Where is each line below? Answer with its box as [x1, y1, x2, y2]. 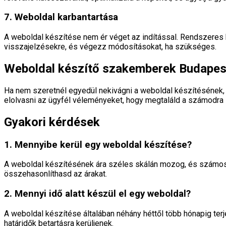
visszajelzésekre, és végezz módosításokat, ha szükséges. [4, 42, 216, 52]
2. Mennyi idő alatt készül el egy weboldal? [4, 188, 191, 200]
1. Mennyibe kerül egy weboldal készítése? [4, 139, 192, 150]
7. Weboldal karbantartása [4, 12, 118, 23]
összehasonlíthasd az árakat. [4, 169, 107, 179]
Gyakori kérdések [4, 115, 100, 129]
